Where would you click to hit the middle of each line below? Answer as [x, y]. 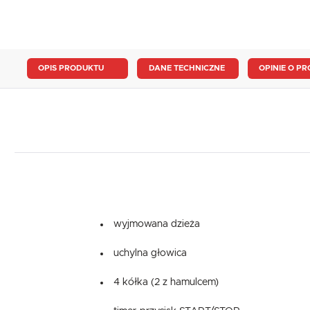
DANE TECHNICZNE [186, 69]
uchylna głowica [151, 254]
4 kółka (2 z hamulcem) [166, 283]
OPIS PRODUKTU [71, 69]
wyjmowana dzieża [157, 225]
